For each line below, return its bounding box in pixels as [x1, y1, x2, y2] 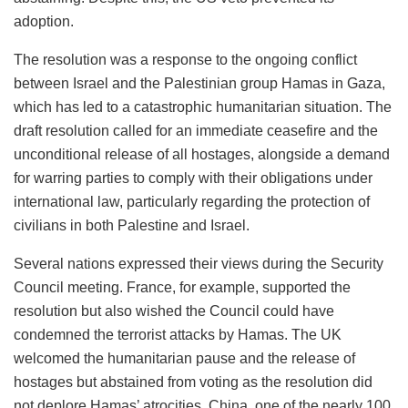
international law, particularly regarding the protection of [14, 193, 370, 209]
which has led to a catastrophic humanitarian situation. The [14, 98, 392, 115]
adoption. [14, 13, 74, 29]
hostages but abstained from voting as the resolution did [14, 373, 372, 390]
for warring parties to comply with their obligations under [14, 169, 372, 186]
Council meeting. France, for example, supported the [14, 279, 351, 295]
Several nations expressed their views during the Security [14, 255, 383, 271]
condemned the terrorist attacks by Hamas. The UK [14, 326, 342, 342]
